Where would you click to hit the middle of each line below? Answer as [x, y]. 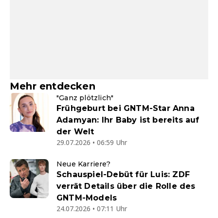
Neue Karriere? [83, 164]
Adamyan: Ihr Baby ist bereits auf [128, 120]
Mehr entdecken [53, 86]
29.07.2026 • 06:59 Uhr [92, 143]
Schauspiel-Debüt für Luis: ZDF [123, 175]
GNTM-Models [87, 198]
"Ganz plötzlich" [85, 98]
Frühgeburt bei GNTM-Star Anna [126, 109]
